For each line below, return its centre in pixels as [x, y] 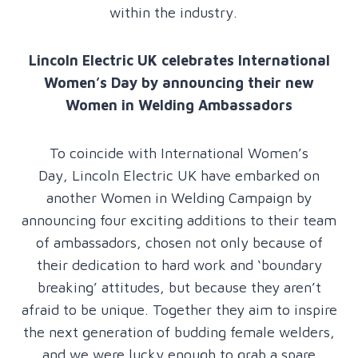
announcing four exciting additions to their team [179, 220]
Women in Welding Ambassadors [179, 105]
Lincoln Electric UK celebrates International [179, 60]
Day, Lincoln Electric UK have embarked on [179, 175]
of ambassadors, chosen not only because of [179, 242]
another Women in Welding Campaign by [179, 197]
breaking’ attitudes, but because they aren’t [179, 287]
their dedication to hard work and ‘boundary [179, 265]
